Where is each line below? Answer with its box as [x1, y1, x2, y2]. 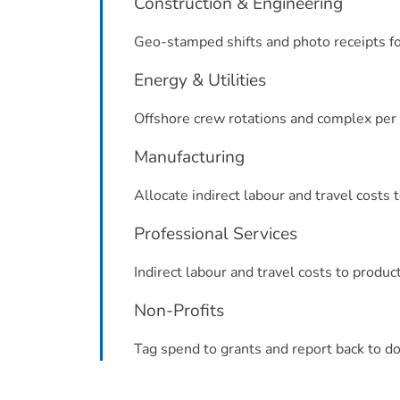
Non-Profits [134, 299, 224, 322]
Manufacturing [134, 146, 245, 169]
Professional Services [134, 222, 297, 246]
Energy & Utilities [134, 69, 266, 92]
